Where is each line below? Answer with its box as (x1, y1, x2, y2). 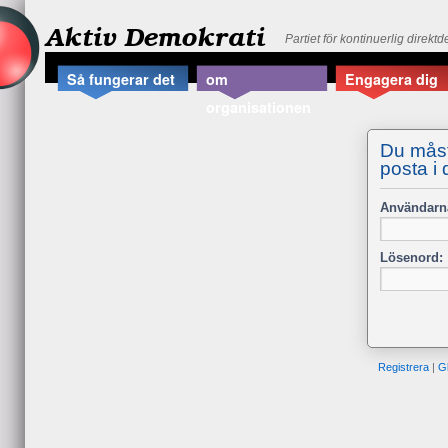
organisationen (206, 97, 311, 118)
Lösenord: (380, 249, 443, 265)
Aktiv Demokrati (45, 18, 265, 54)
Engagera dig (345, 69, 438, 90)
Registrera (377, 360, 429, 373)
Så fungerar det (67, 69, 175, 90)
